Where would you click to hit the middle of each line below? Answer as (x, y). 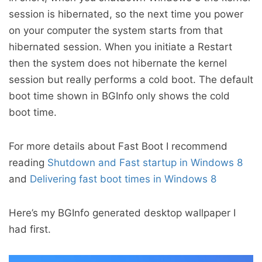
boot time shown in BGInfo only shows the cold (119, 96)
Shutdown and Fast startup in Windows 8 (145, 163)
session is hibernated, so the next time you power (126, 14)
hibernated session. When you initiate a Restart (120, 47)
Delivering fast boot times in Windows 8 (123, 179)
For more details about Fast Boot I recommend (118, 146)
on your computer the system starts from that (116, 30)
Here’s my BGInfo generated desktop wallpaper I (122, 213)
